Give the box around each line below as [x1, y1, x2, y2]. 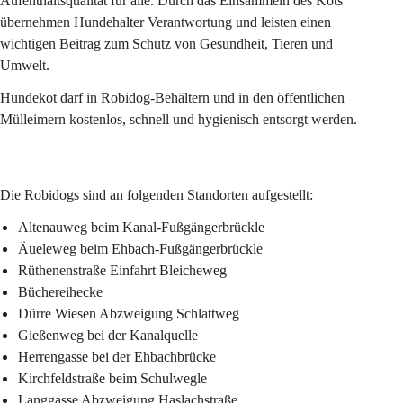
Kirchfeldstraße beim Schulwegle [18, 370, 207, 386]
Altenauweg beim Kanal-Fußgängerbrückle [18, 219, 264, 235]
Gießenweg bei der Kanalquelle [18, 327, 198, 343]
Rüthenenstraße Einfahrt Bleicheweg [18, 262, 227, 278]
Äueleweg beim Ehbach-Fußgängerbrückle [18, 240, 263, 256]
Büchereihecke [18, 283, 103, 300]
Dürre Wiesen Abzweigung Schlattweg [18, 305, 239, 321]
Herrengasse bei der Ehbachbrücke [18, 348, 216, 364]
